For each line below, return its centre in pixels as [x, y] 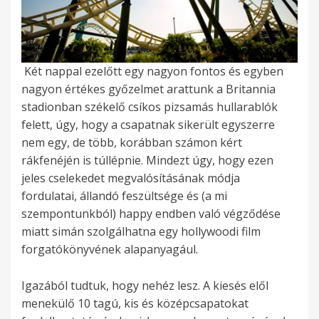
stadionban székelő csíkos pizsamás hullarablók [150, 107]
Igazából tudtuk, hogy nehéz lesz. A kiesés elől [145, 286]
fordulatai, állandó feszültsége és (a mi [124, 196]
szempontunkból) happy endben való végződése [151, 214]
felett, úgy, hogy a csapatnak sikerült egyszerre [148, 125]
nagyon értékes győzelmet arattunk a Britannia [148, 89]
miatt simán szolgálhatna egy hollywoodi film [141, 232]
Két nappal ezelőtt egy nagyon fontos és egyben [152, 72]
